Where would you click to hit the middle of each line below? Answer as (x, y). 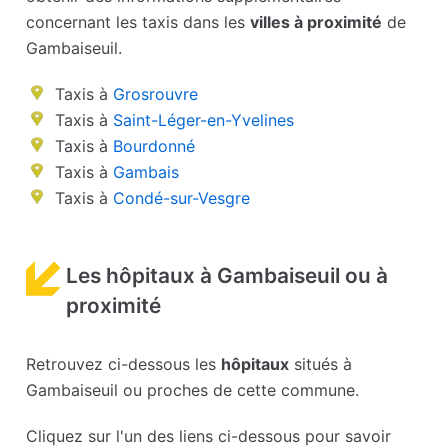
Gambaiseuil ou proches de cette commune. (193, 390)
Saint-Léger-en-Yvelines (204, 120)
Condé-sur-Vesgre (182, 198)
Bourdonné (154, 146)
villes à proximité (316, 22)
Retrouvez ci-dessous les (124, 364)
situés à (321, 364)
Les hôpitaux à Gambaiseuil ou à (227, 276)
